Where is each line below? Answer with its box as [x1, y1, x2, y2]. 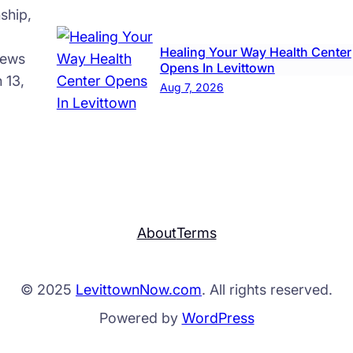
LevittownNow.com [76, 281, 202, 299]
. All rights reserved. [202, 281, 333, 299]
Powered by [98, 310, 182, 327]
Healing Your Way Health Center [159, 43, 351, 60]
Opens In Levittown [159, 59, 275, 76]
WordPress [181, 310, 255, 327]
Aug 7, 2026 [159, 80, 224, 94]
